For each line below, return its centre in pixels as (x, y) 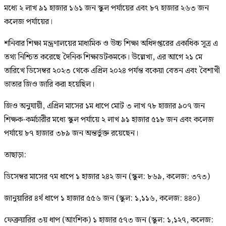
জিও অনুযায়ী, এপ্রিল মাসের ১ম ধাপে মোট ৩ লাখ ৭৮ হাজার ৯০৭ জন (104, 106)
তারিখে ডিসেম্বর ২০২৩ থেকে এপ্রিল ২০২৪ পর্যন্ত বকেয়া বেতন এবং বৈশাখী (112, 71)
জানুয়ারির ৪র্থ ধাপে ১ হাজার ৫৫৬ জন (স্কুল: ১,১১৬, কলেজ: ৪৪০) (102, 198)
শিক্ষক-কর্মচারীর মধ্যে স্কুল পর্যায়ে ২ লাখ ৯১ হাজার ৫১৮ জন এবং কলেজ (109, 120)
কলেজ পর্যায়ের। (28, 22)
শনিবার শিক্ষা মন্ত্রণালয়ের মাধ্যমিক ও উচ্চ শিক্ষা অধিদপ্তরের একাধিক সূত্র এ (111, 43)
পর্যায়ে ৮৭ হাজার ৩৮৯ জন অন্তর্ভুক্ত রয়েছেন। (71, 133)
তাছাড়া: (15, 155)
